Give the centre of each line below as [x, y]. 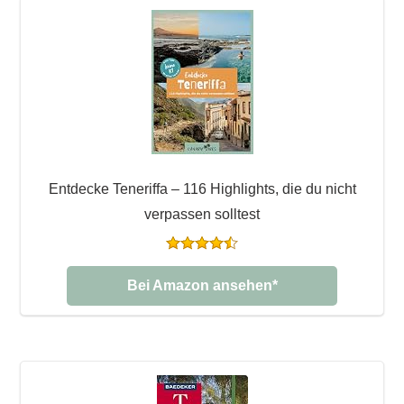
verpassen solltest [202, 214]
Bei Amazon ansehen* [202, 285]
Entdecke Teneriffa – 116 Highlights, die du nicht [202, 188]
